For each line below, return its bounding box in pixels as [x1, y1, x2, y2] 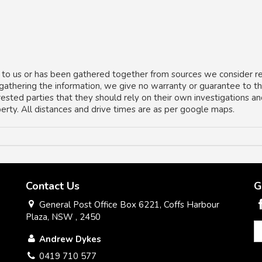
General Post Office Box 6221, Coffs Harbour [37, 199, 220, 211]
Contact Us [26, 178, 80, 193]
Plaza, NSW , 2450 [26, 211, 101, 223]
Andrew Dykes [39, 233, 102, 245]
